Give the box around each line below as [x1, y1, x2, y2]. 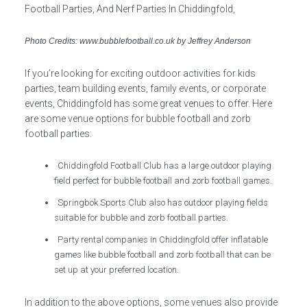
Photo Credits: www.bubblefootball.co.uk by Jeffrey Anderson [24, 36, 251, 46]
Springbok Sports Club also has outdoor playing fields [58, 197, 269, 208]
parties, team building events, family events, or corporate [24, 83, 266, 94]
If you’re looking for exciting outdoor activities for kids [24, 68, 256, 79]
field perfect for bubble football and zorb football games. [54, 175, 273, 186]
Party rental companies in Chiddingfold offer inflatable [58, 234, 269, 245]
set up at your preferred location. [54, 265, 180, 275]
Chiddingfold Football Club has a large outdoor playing [58, 160, 272, 171]
